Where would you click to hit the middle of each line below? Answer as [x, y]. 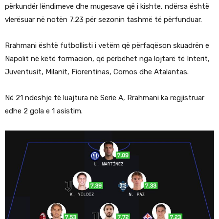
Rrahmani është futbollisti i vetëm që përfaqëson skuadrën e [107, 46]
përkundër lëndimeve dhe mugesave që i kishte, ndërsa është [107, 7]
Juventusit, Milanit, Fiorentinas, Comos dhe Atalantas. [97, 72]
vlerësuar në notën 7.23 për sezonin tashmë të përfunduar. [103, 20]
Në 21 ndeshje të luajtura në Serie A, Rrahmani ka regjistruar [105, 98]
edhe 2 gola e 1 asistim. [44, 111]
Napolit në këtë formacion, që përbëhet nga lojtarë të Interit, [107, 59]
